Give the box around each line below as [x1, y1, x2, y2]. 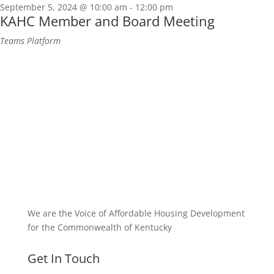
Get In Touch [27, 250, 100, 267]
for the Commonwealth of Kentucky [27, 221, 172, 234]
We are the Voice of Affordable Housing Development [27, 207, 245, 220]
